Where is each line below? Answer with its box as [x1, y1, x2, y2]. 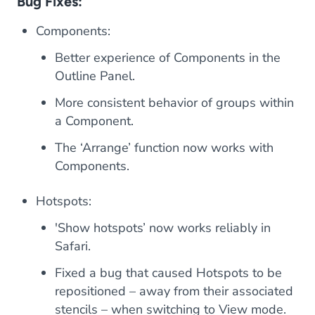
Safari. [55, 238, 91, 255]
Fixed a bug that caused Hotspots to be [55, 264, 282, 282]
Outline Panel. [55, 67, 135, 85]
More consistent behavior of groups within [55, 94, 294, 112]
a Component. [55, 112, 134, 130]
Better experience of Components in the [55, 49, 281, 67]
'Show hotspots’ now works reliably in [55, 219, 271, 237]
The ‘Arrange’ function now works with [55, 139, 274, 157]
